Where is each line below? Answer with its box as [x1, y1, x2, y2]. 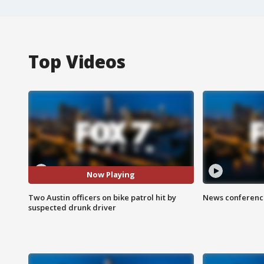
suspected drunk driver [28, 202, 116, 213]
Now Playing [87, 169, 136, 180]
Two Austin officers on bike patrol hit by [28, 192, 176, 203]
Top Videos [28, 49, 126, 74]
